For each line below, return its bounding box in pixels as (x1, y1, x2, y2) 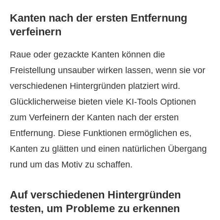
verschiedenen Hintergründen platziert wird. (10, 81, 180, 91)
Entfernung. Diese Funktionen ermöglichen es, (10, 128, 192, 138)
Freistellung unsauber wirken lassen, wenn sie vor (10, 65, 205, 76)
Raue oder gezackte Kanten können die (10, 50, 165, 60)
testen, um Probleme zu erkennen (10, 202, 180, 215)
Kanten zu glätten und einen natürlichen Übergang (10, 144, 207, 154)
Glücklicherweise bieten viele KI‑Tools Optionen (10, 97, 196, 107)
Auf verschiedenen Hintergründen (10, 189, 181, 201)
